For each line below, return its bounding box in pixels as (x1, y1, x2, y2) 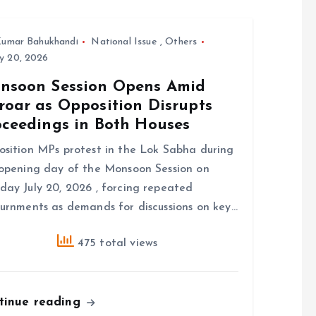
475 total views (73, 237, 158, 249)
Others (165, 36, 197, 47)
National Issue (91, 36, 157, 47)
